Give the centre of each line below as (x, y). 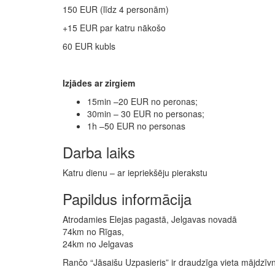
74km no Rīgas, (93, 232)
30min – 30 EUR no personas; (146, 114)
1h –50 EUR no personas (136, 126)
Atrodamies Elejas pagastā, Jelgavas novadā (150, 219)
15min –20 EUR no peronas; (142, 102)
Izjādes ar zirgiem (99, 83)
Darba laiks (99, 152)
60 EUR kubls (89, 46)
